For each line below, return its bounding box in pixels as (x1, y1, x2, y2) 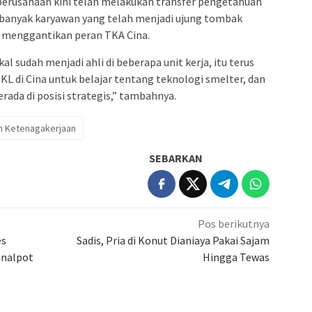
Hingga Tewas (203, 249, 270, 264)
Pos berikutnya (198, 216, 270, 231)
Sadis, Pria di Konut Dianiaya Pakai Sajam (77, 233, 270, 247)
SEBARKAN (149, 150, 203, 165)
